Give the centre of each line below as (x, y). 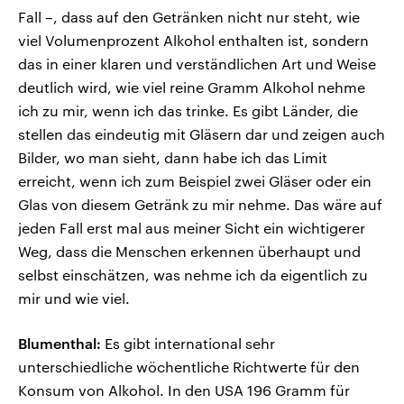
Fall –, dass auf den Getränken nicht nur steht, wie (189, 17)
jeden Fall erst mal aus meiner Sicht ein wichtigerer (192, 228)
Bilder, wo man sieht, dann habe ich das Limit (173, 158)
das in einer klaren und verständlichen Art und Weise (197, 64)
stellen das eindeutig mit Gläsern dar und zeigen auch (202, 134)
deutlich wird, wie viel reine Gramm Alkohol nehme (192, 87)
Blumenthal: (60, 344)
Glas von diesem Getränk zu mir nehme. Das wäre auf (200, 205)
